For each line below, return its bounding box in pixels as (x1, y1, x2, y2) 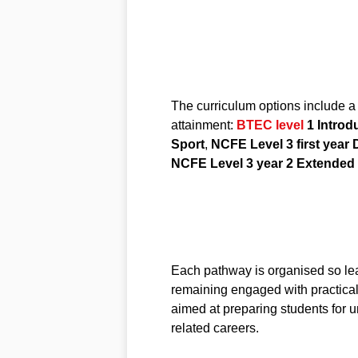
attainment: (170, 117, 237, 132)
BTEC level (236, 117, 304, 132)
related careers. (170, 320, 259, 335)
